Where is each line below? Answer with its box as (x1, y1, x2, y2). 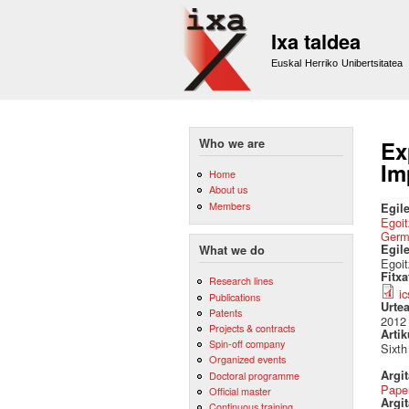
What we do (199, 242, 265, 259)
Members (208, 197, 250, 213)
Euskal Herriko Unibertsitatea (271, 58, 404, 68)
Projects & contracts (208, 320, 295, 336)
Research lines (208, 273, 273, 288)
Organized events (208, 351, 286, 367)
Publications (208, 288, 260, 304)
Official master (208, 383, 271, 398)
